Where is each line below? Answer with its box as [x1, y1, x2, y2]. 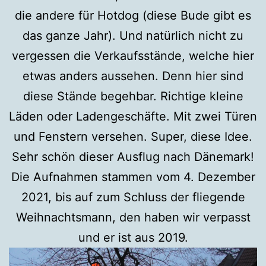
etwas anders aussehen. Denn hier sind [23, 69, 243, 84]
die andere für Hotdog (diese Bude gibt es [15, 8, 251, 23]
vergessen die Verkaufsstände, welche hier [12, 49, 254, 64]
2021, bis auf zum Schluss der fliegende [21, 190, 245, 205]
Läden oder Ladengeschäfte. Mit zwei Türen [9, 109, 257, 124]
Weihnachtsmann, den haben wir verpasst [15, 210, 251, 225]
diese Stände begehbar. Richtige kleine [23, 89, 243, 104]
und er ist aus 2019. [78, 230, 188, 245]
